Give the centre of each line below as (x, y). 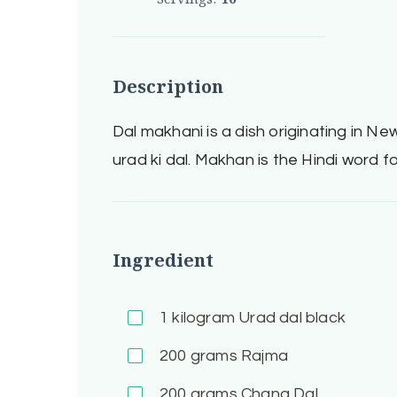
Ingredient (163, 260)
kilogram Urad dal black (257, 318)
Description (167, 87)
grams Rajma (237, 356)
